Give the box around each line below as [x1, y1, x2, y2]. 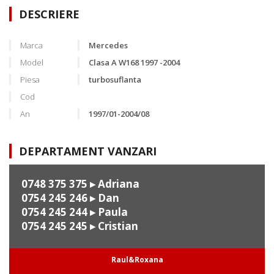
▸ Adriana [87, 177, 139, 191]
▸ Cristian [87, 219, 138, 234]
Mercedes [89, 40, 128, 51]
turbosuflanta [89, 74, 141, 86]
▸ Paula [87, 205, 128, 220]
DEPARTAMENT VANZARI [19, 144, 157, 159]
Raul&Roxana [111, 254, 163, 265]
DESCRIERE [19, 7, 80, 22]
